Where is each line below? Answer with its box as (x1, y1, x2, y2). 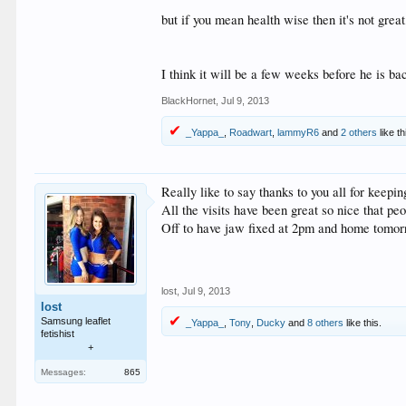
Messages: (41, 367, 87, 378)
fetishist (41, 328, 75, 340)
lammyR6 (277, 127, 320, 139)
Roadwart (229, 127, 273, 139)
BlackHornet (161, 95, 217, 107)
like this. (343, 317, 382, 329)
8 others (307, 317, 344, 329)
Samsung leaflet (41, 315, 111, 327)
